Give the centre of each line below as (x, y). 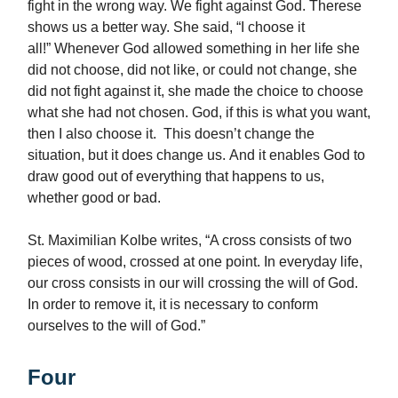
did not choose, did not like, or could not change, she (192, 69)
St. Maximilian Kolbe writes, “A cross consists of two (190, 240)
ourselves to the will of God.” (116, 325)
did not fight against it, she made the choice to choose (195, 91)
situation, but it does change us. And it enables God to (196, 155)
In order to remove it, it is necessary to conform (173, 304)
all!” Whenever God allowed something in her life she (194, 48)
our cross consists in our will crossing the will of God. (193, 283)
